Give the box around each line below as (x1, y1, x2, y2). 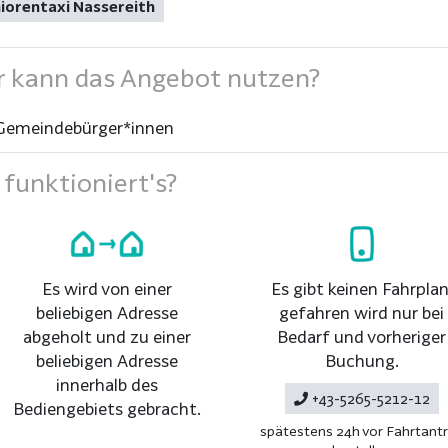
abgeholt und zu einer (22, 326, 191, 346)
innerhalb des (55, 374, 158, 394)
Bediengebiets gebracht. (12, 398, 201, 418)
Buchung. (324, 350, 399, 370)
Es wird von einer (41, 278, 172, 298)
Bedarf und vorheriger (277, 326, 446, 346)
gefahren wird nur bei (279, 302, 444, 322)
